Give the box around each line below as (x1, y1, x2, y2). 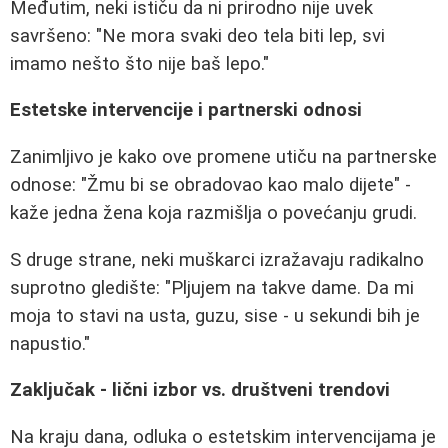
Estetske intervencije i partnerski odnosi (10, 99, 362, 122)
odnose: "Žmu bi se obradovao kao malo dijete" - (10, 174, 411, 196)
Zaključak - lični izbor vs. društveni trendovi (10, 379, 390, 402)
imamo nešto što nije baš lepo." (10, 52, 269, 75)
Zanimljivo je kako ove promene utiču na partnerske (10, 146, 437, 168)
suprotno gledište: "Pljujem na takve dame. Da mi (10, 276, 414, 299)
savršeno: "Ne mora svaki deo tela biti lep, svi (10, 24, 385, 47)
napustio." (10, 332, 90, 355)
